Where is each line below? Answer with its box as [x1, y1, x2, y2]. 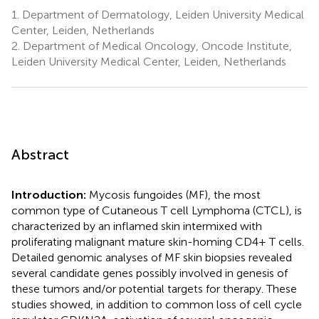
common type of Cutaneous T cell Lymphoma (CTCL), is [11, 203, 302, 217]
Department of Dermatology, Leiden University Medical [19, 7, 304, 21]
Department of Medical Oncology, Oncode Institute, [20, 38, 292, 53]
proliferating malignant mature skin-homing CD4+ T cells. [11, 234, 304, 249]
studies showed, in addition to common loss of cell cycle [11, 297, 302, 311]
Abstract [11, 145, 69, 163]
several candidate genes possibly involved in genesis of [11, 266, 288, 280]
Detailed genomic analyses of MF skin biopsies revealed [11, 250, 292, 264]
